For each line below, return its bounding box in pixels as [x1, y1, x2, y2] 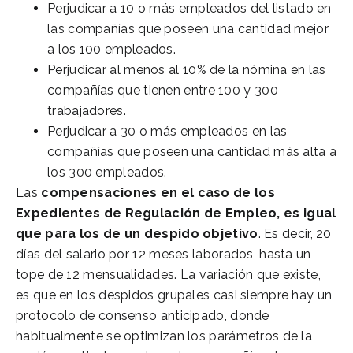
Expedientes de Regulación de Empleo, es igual [16, 205, 336, 221]
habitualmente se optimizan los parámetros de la [16, 328, 313, 344]
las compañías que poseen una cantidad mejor [47, 20, 329, 36]
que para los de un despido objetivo [16, 225, 258, 241]
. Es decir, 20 [258, 225, 332, 241]
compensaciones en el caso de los [41, 184, 275, 200]
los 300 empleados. [47, 164, 167, 180]
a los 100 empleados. [47, 41, 176, 57]
